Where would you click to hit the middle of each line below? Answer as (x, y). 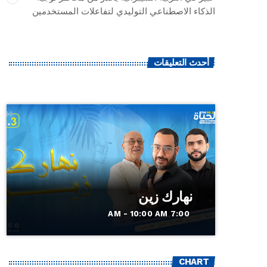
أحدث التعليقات (181, 62)
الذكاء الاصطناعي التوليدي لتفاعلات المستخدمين (124, 12)
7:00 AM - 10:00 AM (180, 214)
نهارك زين (165, 197)
